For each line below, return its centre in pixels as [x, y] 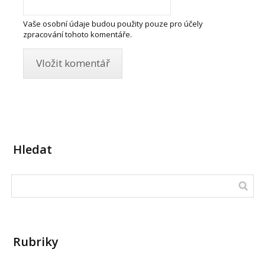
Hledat [33, 149]
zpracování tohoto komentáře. [78, 35]
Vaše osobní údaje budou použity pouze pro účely [113, 24]
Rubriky [36, 241]
